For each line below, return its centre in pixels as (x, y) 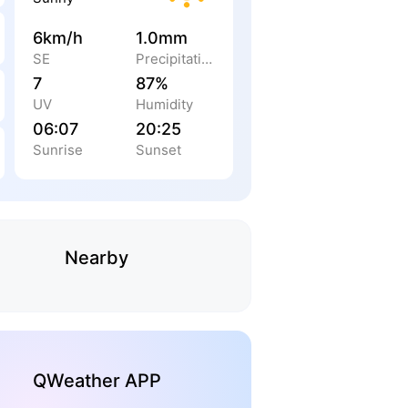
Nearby (97, 258)
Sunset (158, 150)
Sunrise (58, 150)
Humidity (164, 104)
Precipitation (207, 59)
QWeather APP (97, 381)
